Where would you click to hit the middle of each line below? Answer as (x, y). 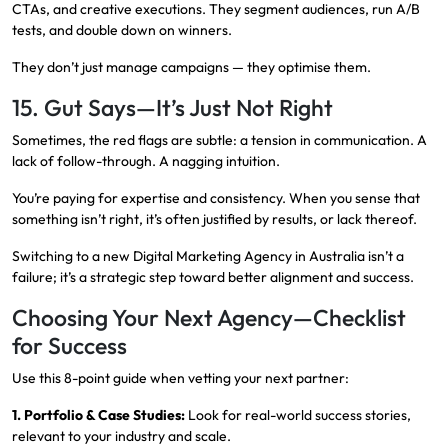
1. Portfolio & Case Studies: (98, 415)
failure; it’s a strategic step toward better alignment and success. (213, 277)
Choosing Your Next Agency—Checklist (209, 318)
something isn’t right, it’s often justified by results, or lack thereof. (214, 219)
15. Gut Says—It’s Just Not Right (172, 108)
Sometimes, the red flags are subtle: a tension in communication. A (219, 140)
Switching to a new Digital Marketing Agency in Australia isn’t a (208, 256)
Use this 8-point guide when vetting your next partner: (180, 378)
